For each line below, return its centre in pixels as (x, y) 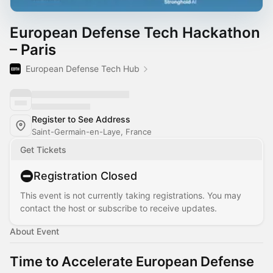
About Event (34, 231)
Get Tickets (43, 150)
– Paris (33, 50)
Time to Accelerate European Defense (132, 261)
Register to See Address (81, 119)
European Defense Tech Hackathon (135, 33)
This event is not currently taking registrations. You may (131, 195)
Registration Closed (85, 176)
